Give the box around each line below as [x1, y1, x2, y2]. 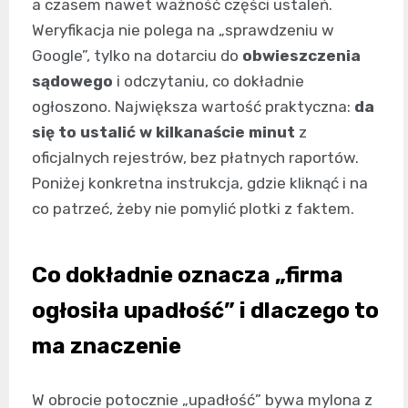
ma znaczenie [32, 333, 181, 359]
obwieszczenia [242, 46, 361, 65]
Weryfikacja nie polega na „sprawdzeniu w [32, 21, 334, 39]
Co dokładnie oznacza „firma [32, 262, 343, 288]
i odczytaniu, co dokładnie [113, 72, 304, 90]
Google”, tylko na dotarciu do [32, 46, 242, 65]
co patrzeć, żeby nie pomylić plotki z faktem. [32, 199, 354, 218]
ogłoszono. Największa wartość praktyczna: [32, 97, 354, 116]
